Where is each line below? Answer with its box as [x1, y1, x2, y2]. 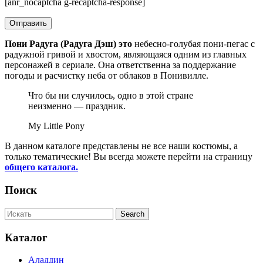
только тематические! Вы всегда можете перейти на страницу [5, 151, 252, 162]
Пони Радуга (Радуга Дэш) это [5, 39, 132, 49]
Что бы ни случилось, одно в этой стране [28, 90, 193, 101]
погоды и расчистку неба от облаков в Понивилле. [5, 70, 208, 81]
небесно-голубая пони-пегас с [132, 39, 255, 49]
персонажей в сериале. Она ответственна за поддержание [5, 60, 236, 70]
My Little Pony [28, 121, 85, 131]
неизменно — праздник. [28, 101, 126, 112]
